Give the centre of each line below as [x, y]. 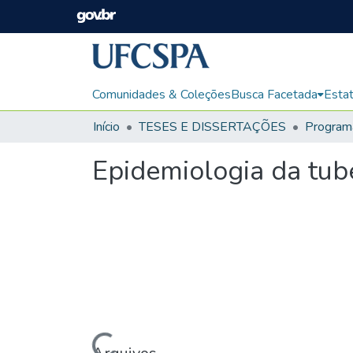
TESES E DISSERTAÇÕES [212, 126]
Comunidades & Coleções [162, 94]
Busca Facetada [274, 94]
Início [106, 126]
